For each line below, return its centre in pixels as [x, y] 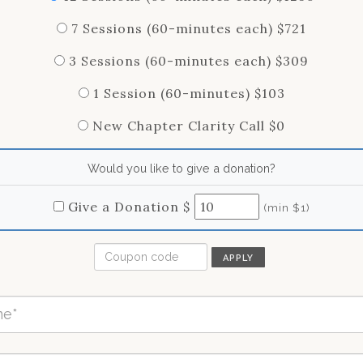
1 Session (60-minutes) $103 [189, 93]
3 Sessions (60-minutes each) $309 [189, 60]
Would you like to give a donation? [181, 168]
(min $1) [286, 207]
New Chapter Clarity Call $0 [189, 125]
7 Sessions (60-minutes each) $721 [189, 28]
